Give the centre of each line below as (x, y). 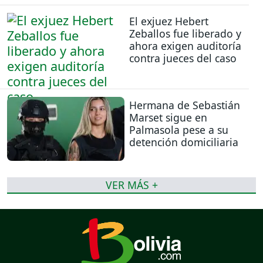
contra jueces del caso (183, 58)
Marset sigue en (168, 118)
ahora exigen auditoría (185, 45)
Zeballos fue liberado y (185, 33)
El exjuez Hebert (169, 21)
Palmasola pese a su (179, 130)
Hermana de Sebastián (185, 105)
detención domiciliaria (184, 142)
